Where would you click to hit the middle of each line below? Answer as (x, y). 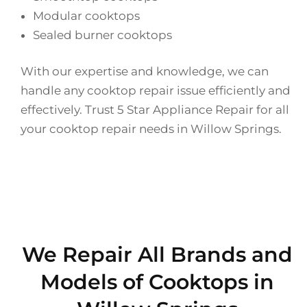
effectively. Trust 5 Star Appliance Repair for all (155, 110)
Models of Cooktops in (157, 282)
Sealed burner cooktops (102, 35)
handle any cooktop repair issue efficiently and (156, 91)
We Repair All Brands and (157, 254)
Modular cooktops (86, 15)
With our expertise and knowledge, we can (145, 72)
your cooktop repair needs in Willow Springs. (151, 129)
